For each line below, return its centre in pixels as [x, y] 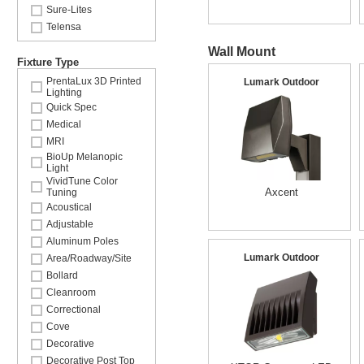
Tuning [62, 193]
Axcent [281, 192]
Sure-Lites [69, 10]
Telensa [64, 27]
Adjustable [70, 224]
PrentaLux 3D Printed [94, 81]
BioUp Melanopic [84, 157]
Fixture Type [48, 62]
